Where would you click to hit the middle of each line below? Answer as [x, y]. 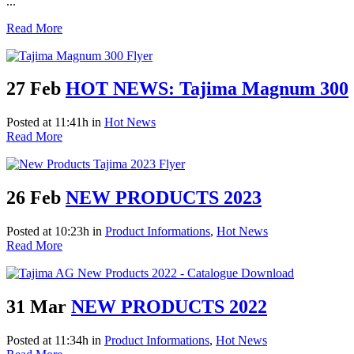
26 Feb [34, 198]
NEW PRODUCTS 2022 [169, 307]
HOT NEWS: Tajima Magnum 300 [207, 89]
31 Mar [36, 307]
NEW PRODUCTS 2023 [164, 198]
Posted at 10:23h [48, 232]
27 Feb [34, 89]
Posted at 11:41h [47, 122]
